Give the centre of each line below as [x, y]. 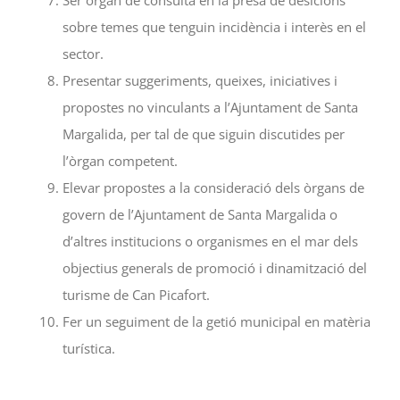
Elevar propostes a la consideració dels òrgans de [213, 187]
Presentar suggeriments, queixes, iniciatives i [200, 80]
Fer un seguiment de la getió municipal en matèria [217, 321]
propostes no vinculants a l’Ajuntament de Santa [210, 107]
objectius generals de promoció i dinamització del [215, 267]
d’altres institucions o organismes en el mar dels [210, 241]
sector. [83, 53]
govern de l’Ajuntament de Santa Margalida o [200, 214]
